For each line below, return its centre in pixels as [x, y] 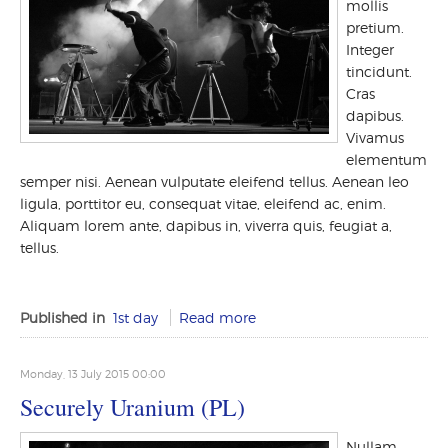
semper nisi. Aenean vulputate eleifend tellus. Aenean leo [214, 181]
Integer [370, 49]
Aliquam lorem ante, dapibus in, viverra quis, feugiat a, [206, 225]
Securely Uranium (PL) [132, 407]
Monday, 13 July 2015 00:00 [93, 374]
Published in [62, 317]
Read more [217, 317]
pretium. [375, 27]
